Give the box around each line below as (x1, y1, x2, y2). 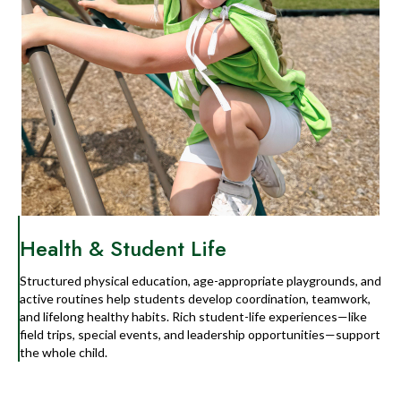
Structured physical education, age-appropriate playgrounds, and (20, 273, 381, 289)
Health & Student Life (20, 233, 226, 265)
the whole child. (20, 345, 107, 361)
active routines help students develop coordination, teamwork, (20, 291, 371, 307)
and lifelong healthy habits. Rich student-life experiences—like (20, 309, 367, 325)
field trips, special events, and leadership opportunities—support (20, 327, 380, 343)
